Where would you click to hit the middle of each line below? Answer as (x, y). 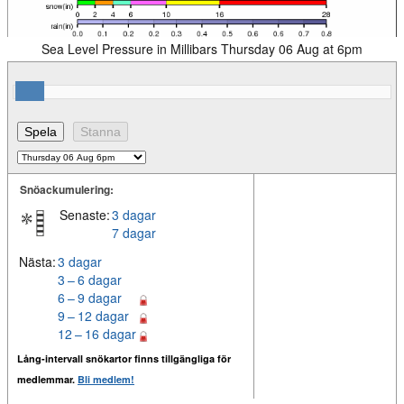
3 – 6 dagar (90, 280)
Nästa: (37, 262)
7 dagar (134, 233)
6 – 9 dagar (90, 298)
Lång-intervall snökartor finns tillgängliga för (124, 359)
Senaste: (85, 215)
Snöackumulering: (67, 190)
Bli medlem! (106, 380)
